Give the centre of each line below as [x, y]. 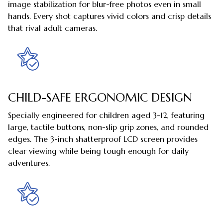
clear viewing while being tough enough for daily [98, 151]
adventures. [29, 163]
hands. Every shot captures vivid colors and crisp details [110, 16]
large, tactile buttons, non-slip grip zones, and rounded [108, 127]
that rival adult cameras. [53, 28]
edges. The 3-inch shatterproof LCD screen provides [103, 139]
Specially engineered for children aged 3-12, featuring [106, 115]
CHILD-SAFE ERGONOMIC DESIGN [100, 98]
